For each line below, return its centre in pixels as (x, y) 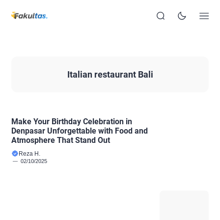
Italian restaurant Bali (110, 74)
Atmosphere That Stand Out (61, 140)
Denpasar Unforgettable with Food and (80, 131)
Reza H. (29, 153)
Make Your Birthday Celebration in (72, 121)
